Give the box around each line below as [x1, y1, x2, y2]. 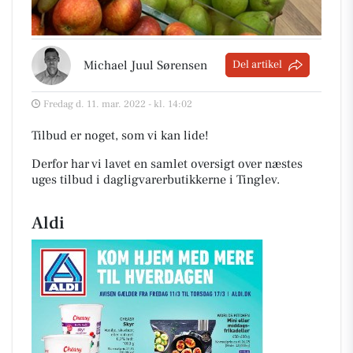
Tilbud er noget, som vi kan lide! [32, 127, 209, 143]
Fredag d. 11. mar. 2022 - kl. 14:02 [43, 97, 192, 110]
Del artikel [232, 58, 282, 72]
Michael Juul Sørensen [84, 57, 207, 73]
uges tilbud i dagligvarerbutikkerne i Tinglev [32, 171, 277, 188]
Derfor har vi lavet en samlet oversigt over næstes [32, 155, 303, 172]
